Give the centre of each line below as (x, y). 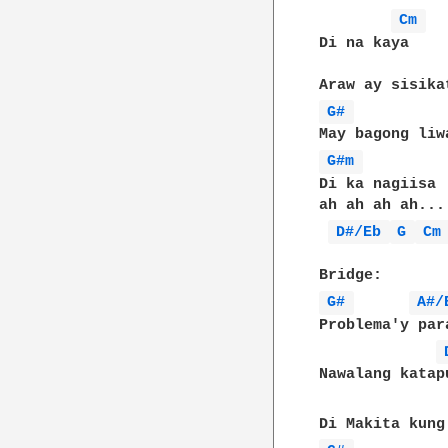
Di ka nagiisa (378, 184)
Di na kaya (364, 43)
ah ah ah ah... (382, 205)
